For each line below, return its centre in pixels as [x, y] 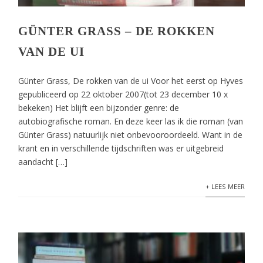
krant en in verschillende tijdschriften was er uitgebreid [121, 148]
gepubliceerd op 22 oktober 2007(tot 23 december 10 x [123, 94]
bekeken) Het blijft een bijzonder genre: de [99, 108]
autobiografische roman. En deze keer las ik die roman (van [131, 121]
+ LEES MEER [225, 186]
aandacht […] [43, 162]
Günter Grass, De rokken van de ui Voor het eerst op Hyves [131, 81]
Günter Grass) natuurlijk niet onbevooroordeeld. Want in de [131, 135]
